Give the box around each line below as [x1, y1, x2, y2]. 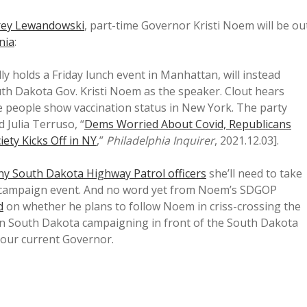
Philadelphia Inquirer [106, 133, 214, 148]
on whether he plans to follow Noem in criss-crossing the [3, 199, 301, 214]
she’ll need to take [206, 166, 302, 181]
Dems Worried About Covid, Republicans [84, 116, 291, 132]
